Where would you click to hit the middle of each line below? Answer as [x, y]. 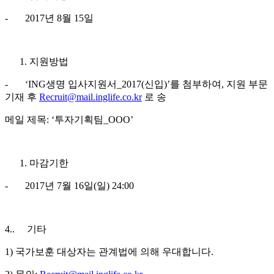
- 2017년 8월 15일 [49, 18]
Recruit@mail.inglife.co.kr [91, 97]
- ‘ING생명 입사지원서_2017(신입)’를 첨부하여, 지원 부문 [136, 84]
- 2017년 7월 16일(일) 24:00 [69, 186]
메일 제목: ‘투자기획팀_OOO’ [69, 120]
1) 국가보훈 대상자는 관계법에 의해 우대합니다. [109, 252]
